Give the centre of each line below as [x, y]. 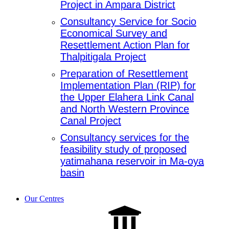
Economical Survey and [114, 33]
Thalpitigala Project [103, 57]
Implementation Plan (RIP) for [128, 86]
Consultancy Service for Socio [128, 22]
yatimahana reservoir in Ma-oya [132, 161]
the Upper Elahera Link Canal [127, 97]
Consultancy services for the [125, 138]
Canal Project [91, 121]
